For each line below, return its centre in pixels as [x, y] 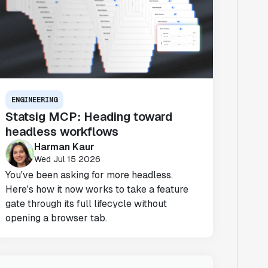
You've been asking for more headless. [89, 175]
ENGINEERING [35, 100]
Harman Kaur [65, 147]
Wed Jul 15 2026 [68, 159]
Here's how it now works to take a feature [97, 189]
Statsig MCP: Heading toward [89, 116]
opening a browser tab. [57, 218]
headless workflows [62, 131]
